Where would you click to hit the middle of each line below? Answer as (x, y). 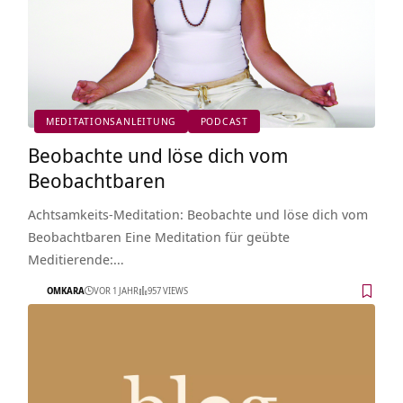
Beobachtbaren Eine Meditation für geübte (158, 236)
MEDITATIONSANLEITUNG (111, 121)
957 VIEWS (167, 291)
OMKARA (65, 291)
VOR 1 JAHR (116, 291)
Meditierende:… (76, 259)
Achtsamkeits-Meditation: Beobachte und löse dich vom (197, 214)
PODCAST (224, 121)
